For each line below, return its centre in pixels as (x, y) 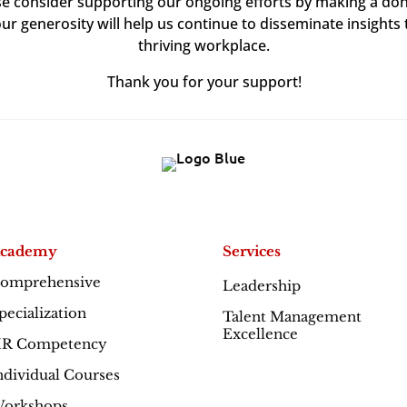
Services (251, 251)
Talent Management (292, 316)
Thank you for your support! (204, 81)
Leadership (263, 285)
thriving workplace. (204, 45)
